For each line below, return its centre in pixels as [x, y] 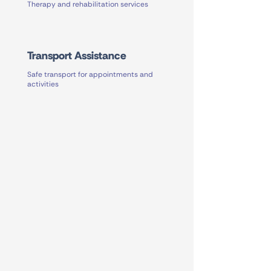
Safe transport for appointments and [90, 74]
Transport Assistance [77, 56]
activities [43, 84]
